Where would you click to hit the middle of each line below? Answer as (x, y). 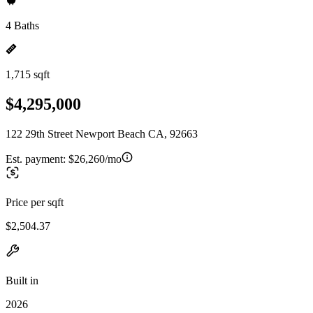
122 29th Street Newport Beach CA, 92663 (102, 133)
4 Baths (22, 26)
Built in (22, 280)
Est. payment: (37, 159)
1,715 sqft (28, 74)
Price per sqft (35, 202)
